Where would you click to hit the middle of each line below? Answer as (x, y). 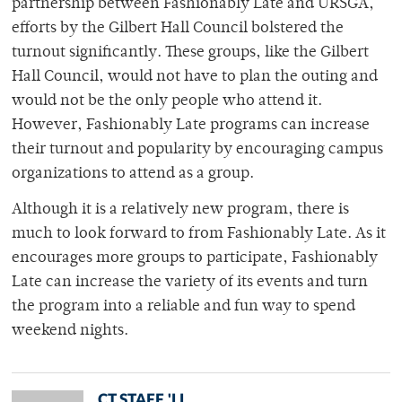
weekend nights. (70, 332)
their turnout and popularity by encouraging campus (197, 150)
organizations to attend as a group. (133, 175)
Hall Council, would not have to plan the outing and (195, 78)
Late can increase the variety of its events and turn (190, 283)
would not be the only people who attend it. (167, 102)
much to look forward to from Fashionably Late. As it (199, 235)
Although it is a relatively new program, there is (180, 210)
